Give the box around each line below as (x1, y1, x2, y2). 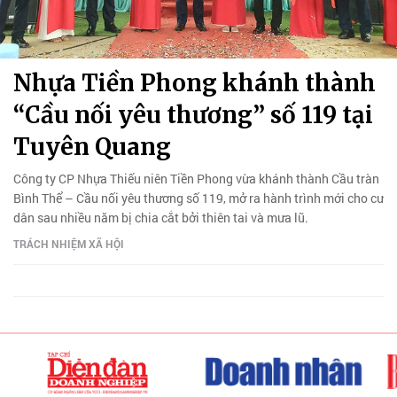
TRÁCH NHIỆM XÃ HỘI (13, 236, 124, 251)
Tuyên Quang (13, 131, 171, 161)
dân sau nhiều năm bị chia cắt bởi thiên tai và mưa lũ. (13, 208, 308, 226)
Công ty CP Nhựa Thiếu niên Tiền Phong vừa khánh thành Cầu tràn (13, 169, 379, 187)
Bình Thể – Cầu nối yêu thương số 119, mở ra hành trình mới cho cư (13, 189, 384, 206)
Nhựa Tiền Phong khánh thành (13, 67, 376, 97)
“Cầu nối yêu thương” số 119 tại (13, 99, 373, 129)
